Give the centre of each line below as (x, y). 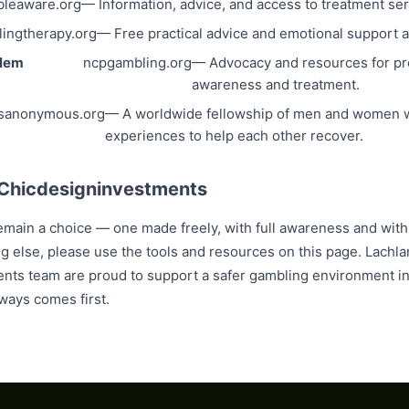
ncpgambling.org (137, 63)
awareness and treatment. (275, 84)
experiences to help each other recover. (235, 136)
